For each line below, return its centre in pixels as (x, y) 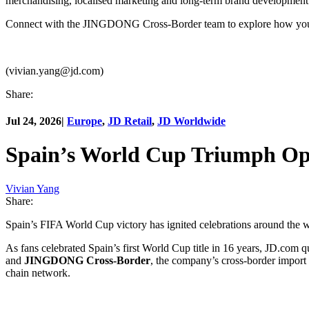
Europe (84, 121)
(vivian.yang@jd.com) (54, 70)
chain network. (38, 272)
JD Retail (130, 121)
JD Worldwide (191, 121)
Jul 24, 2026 (33, 121)
